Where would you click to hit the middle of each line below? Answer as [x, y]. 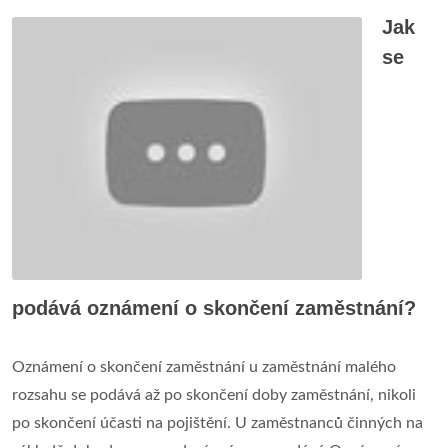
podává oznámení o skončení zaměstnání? [214, 307]
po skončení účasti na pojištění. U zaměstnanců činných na [217, 422]
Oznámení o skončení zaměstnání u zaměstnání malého [204, 366]
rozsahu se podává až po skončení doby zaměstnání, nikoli [214, 394]
